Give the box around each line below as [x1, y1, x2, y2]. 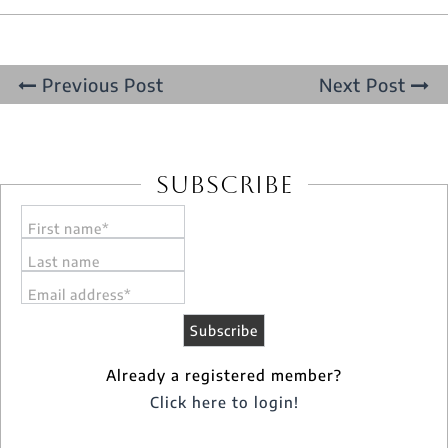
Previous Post [37, 72, 164, 96]
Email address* [28, 285, 132, 303]
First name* [28, 219, 110, 237]
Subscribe [155, 170, 293, 199]
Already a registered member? [106, 365, 342, 384]
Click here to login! [149, 392, 299, 411]
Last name [28, 252, 100, 270]
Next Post [319, 72, 411, 96]
